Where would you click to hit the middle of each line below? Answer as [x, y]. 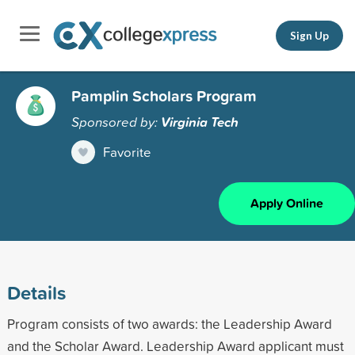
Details [36, 292]
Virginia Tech [200, 122]
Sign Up [309, 35]
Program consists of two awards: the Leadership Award [169, 323]
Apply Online [287, 203]
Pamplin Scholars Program [164, 95]
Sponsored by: [116, 121]
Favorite [127, 151]
